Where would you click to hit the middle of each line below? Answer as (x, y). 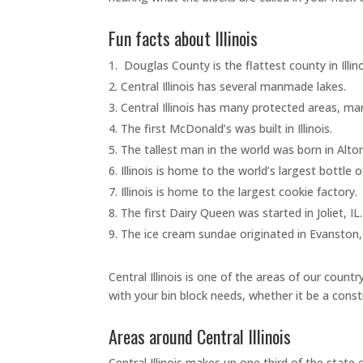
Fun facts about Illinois (186, 38)
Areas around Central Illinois (202, 336)
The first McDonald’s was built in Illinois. (228, 128)
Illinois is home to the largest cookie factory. (241, 191)
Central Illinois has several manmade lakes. (235, 86)
